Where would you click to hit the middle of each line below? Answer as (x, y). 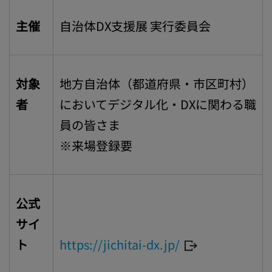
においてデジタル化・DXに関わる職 (158, 104)
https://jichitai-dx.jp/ (120, 244)
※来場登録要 (96, 145)
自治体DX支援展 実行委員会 (135, 26)
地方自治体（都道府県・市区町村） (157, 83)
